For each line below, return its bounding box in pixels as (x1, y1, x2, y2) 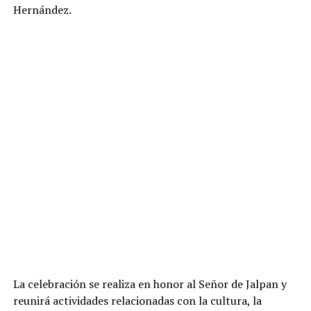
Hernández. (12, 1, 72, 17)
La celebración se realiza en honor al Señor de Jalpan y (12, 276, 287, 292)
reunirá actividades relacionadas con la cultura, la (12, 292, 262, 308)
